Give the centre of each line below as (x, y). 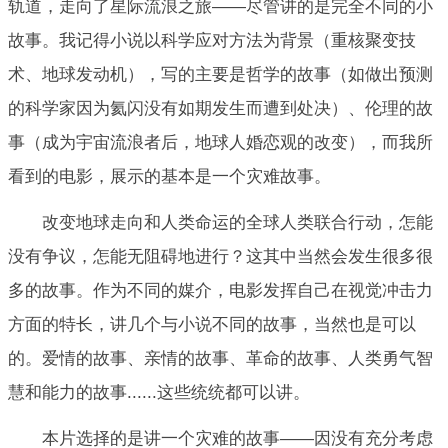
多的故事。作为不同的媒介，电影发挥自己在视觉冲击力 (220, 291)
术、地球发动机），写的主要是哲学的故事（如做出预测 (220, 74)
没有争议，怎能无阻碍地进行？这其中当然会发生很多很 (220, 257)
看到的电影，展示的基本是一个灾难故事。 (169, 176)
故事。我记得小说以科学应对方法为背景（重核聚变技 (212, 40)
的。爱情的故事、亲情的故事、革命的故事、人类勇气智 (220, 359)
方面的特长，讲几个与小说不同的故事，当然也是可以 (212, 325)
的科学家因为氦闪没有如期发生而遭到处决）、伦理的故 (220, 108)
